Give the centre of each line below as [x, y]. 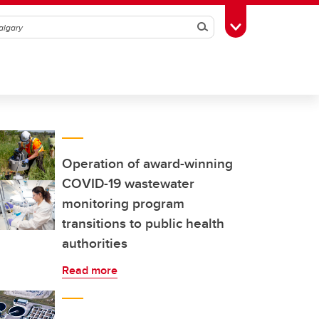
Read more [90, 270]
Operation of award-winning [147, 163]
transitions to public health [143, 223]
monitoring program [123, 203]
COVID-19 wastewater [128, 183]
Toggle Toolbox [271, 26]
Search [222, 27]
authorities [95, 243]
